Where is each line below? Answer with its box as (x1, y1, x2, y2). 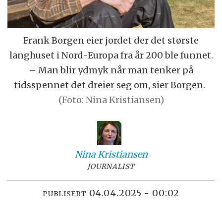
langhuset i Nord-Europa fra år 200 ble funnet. (9, 49, 213, 61)
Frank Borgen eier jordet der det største (23, 34, 199, 46)
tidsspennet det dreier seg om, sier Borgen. (14, 79, 206, 91)
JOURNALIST (87, 162, 135, 171)
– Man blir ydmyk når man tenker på (29, 64, 193, 76)
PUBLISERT (43, 189, 87, 198)
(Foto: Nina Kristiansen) (58, 94, 164, 106)
